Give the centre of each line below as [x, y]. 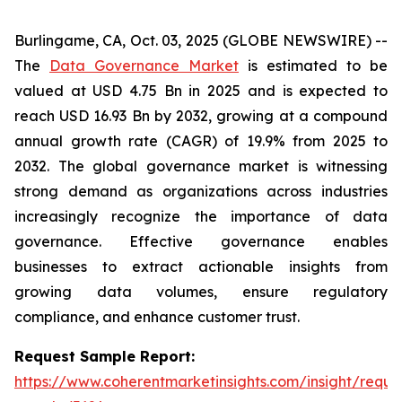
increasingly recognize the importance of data [201, 216]
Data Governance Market [144, 66]
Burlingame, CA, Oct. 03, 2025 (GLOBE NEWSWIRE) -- [201, 40]
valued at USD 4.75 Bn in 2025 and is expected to [201, 91]
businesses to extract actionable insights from [201, 267]
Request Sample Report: [105, 356]
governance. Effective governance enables [201, 241]
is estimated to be [313, 66]
